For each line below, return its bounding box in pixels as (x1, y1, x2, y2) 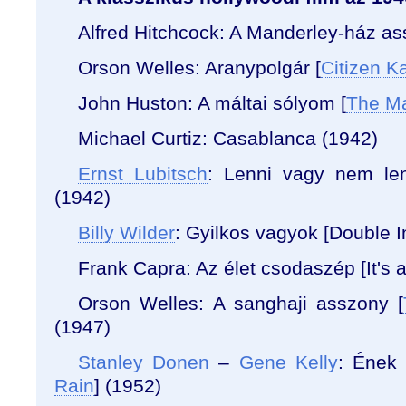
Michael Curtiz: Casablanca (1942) (78, 128, 378, 149)
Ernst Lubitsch (78, 163, 208, 184)
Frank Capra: (78, 257, 196, 278)
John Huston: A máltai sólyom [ (78, 92, 346, 113)
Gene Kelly (238, 352, 338, 372)
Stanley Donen (78, 352, 210, 372)
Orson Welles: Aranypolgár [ (78, 57, 321, 78)
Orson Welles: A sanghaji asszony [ (78, 293, 404, 314)
